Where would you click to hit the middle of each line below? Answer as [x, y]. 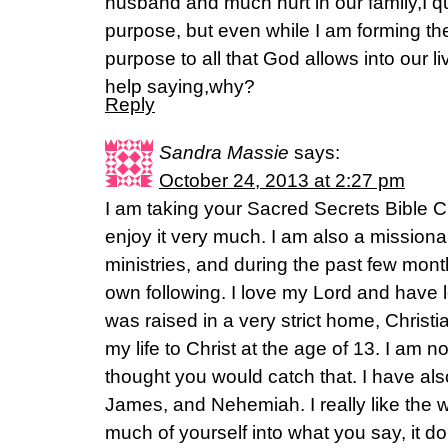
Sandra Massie [224, 152]
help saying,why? [180, 86]
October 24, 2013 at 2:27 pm [282, 180]
